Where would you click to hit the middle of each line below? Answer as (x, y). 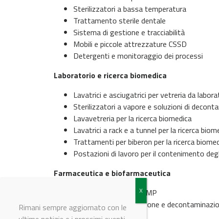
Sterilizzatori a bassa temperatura (130, 9)
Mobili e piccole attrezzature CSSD (130, 44)
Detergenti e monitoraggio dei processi (138, 56)
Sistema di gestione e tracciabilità (129, 32)
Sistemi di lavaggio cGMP (115, 193)
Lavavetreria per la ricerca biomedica (132, 118)
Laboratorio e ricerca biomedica (110, 75)
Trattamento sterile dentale (120, 21)
